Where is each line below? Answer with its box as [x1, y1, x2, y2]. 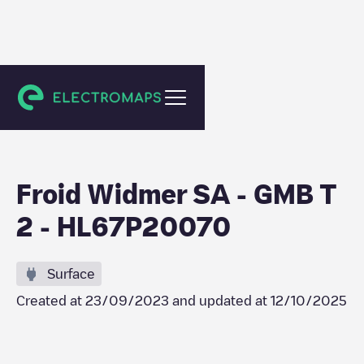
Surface [47, 267, 95, 280]
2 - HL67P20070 [16, 213, 231, 239]
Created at [16, 294, 85, 307]
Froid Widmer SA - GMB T [16, 180, 337, 206]
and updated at [169, 294, 271, 307]
